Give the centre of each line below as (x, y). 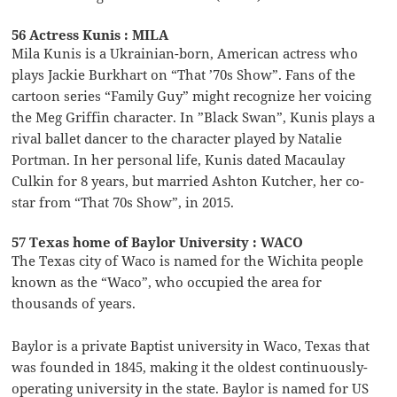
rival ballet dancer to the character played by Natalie (177, 139)
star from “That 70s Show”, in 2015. (123, 202)
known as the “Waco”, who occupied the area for (167, 282)
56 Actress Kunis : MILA (90, 35)
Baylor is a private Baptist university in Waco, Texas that (191, 346)
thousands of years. (74, 304)
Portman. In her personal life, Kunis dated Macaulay (179, 160)
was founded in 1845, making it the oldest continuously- (190, 367)
